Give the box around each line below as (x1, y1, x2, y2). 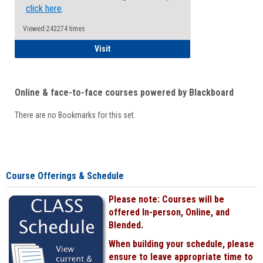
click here (26, 3, 62, 14)
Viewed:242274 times (23, 25, 85, 33)
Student (110, 43, 138, 53)
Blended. (109, 220, 143, 231)
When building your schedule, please (109, 238, 254, 249)
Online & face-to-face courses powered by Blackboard (15, 87, 234, 98)
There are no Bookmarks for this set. (15, 110, 136, 120)
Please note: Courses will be (109, 194, 224, 205)
